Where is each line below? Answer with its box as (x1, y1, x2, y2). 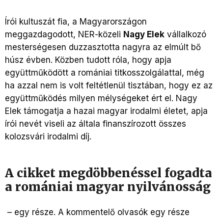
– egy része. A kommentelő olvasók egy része (5, 207, 190, 218)
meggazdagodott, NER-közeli (5, 29, 123, 40)
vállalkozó (165, 29, 206, 40)
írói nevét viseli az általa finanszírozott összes (5, 119, 186, 129)
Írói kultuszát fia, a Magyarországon (5, 17, 147, 27)
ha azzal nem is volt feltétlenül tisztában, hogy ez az (5, 81, 213, 91)
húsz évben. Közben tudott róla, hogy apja (5, 55, 171, 65)
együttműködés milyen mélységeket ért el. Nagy (5, 93, 197, 104)
